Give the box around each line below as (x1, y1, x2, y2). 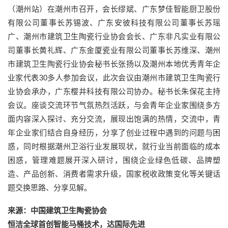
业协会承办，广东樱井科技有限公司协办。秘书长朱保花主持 (8, 87, 220, 96)
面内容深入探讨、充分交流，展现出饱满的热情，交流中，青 (8, 114, 220, 123)
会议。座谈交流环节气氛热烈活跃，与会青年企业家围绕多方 (8, 100, 220, 109)
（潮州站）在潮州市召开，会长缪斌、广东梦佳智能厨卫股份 (8, 4, 220, 13)
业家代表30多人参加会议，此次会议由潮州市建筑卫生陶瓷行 (8, 73, 220, 82)
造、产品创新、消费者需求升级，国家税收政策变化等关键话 (8, 169, 220, 178)
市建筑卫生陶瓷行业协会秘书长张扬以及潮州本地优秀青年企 (8, 59, 220, 68)
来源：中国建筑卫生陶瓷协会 (8, 206, 107, 215)
